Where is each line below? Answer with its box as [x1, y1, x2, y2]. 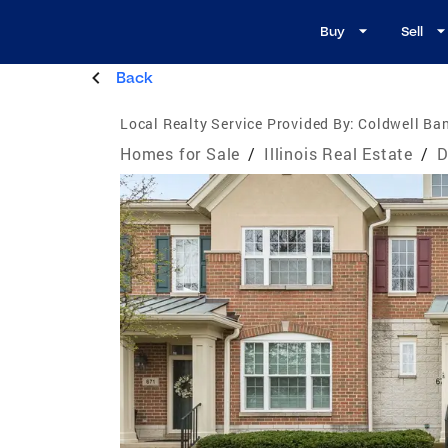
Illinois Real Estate [264, 142, 414, 164]
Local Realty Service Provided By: [120, 113, 355, 133]
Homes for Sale [120, 142, 241, 164]
